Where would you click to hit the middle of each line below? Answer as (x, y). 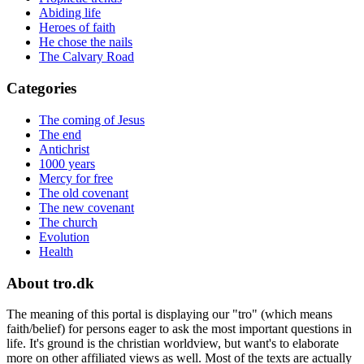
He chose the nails (86, 42)
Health (56, 251)
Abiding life (70, 13)
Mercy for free (76, 178)
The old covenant (84, 193)
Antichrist (64, 149)
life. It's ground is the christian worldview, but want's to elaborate (173, 344)
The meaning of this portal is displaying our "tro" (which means (169, 314)
